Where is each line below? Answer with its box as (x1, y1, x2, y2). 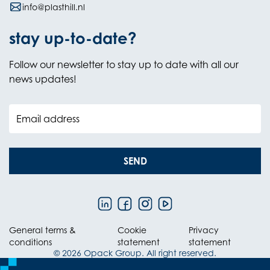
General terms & (9, 224, 76, 235)
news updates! (9, 73, 77, 86)
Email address (16, 113, 80, 125)
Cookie (117, 224, 146, 235)
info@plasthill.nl (22, 1, 86, 12)
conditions (9, 236, 52, 247)
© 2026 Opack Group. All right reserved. (54, 247, 216, 258)
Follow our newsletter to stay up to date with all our (9, 58, 239, 71)
